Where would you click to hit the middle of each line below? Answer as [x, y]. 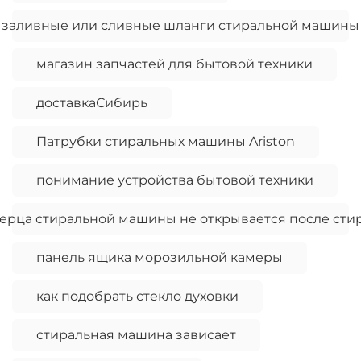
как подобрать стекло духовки [137, 297]
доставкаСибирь [92, 103]
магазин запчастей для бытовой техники [174, 64]
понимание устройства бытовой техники [175, 180]
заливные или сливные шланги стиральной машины [180, 26]
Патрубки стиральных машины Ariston [166, 142]
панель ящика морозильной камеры [160, 258]
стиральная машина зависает [136, 335]
